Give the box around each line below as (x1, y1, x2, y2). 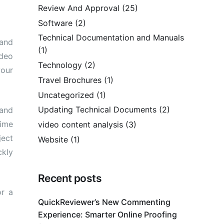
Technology (38, 60, 82, 70)
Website (38, 134, 68, 145)
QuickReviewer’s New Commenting (38, 197, 170, 207)
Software (38, 17, 72, 28)
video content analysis (38, 119, 123, 130)
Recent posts (38, 172, 102, 185)
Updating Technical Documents (38, 104, 156, 115)
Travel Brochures (38, 74, 101, 85)
